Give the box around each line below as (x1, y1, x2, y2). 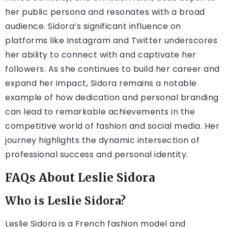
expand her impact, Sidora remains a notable (5, 77, 197, 90)
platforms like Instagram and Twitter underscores (5, 35, 217, 47)
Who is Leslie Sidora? (5, 194, 126, 208)
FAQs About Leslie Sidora (5, 170, 155, 185)
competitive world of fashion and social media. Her (5, 120, 219, 132)
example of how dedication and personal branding (5, 92, 219, 104)
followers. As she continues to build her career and (5, 63, 220, 75)
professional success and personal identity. (5, 149, 188, 161)
